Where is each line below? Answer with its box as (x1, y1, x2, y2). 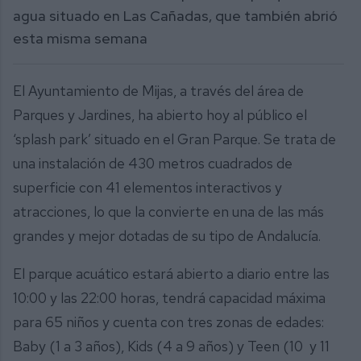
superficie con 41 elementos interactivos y (13, 177, 282, 197)
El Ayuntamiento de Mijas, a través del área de (13, 81, 304, 100)
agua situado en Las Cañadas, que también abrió (13, 6, 338, 25)
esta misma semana (13, 28, 147, 48)
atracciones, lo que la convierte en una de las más (13, 201, 324, 221)
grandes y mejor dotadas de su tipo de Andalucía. (13, 226, 327, 245)
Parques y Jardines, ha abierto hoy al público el (13, 105, 307, 124)
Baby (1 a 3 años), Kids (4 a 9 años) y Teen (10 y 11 (13, 337, 330, 356)
